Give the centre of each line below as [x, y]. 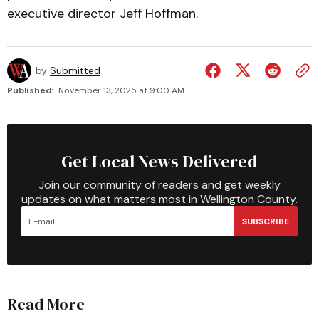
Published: [30, 90]
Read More [46, 304]
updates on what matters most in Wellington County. [159, 199]
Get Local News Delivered [159, 161]
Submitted [75, 70]
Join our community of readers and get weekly [159, 185]
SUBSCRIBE [266, 221]
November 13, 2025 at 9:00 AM [121, 90]
